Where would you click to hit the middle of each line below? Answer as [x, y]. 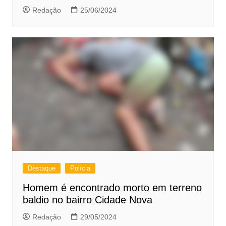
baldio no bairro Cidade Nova [87, 200]
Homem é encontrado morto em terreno [112, 187]
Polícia [80, 168]
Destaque [41, 168]
